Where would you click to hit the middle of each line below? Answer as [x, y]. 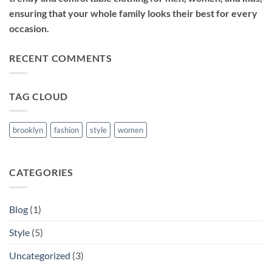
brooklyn [28, 130]
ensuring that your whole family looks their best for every [133, 13]
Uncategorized [40, 255]
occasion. [29, 29]
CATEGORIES [41, 172]
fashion [66, 130]
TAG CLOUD [39, 96]
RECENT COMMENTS [61, 58]
